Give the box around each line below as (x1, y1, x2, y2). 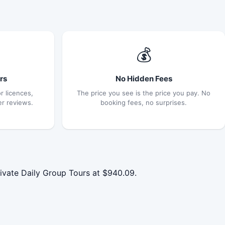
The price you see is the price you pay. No (77, 88, 210, 97)
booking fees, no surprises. (100, 98, 187, 106)
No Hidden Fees (115, 73, 172, 83)
